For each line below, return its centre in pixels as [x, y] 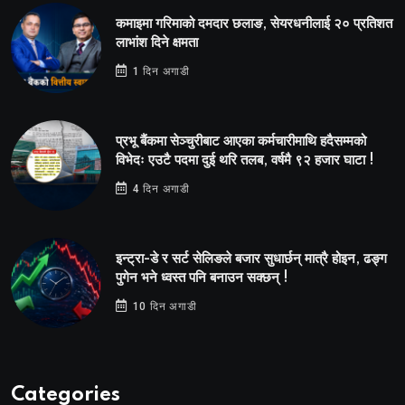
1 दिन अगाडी [160, 72]
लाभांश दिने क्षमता [157, 43]
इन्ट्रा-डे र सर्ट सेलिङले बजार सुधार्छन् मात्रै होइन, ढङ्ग [251, 259]
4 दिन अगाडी [160, 189]
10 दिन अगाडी [163, 307]
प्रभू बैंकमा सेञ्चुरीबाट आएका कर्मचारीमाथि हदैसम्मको [241, 142]
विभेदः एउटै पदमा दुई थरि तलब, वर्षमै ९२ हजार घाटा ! [245, 161]
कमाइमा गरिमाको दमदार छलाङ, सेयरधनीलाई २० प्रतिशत [254, 24]
